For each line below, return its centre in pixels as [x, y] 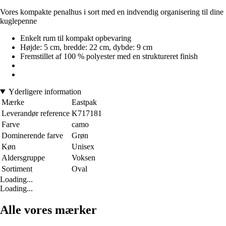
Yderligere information [45, 92]
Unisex [83, 147]
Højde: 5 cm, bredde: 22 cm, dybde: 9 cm [86, 47]
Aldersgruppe [23, 158]
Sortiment [17, 169]
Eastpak [84, 102]
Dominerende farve [32, 136]
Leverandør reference [36, 114]
